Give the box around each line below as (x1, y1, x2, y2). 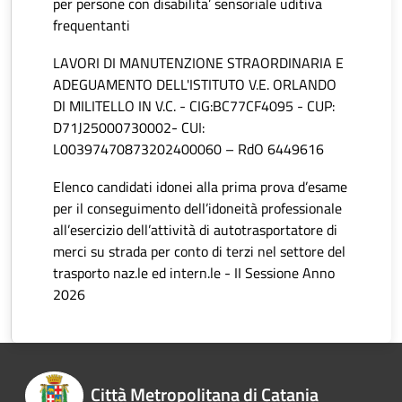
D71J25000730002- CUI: (53, 117, 205, 139)
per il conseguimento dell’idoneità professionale (53, 197, 342, 220)
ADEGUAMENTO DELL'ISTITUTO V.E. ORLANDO (53, 74, 336, 96)
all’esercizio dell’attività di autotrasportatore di (53, 219, 337, 241)
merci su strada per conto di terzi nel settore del (53, 240, 345, 263)
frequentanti (53, 14, 130, 37)
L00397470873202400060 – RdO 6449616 (53, 138, 324, 161)
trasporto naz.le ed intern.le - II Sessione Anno (53, 262, 335, 284)
